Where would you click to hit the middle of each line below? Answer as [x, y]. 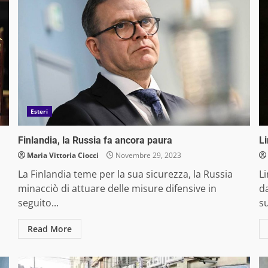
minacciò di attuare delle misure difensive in [117, 189]
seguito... [38, 203]
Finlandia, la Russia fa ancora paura [95, 141]
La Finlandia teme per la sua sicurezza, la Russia [125, 174]
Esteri [39, 112]
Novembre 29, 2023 [147, 156]
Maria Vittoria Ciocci [63, 156]
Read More [49, 229]
